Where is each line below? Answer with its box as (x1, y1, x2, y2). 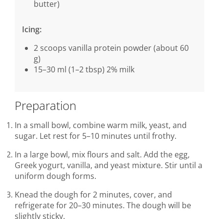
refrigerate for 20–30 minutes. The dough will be (15, 199, 191, 211)
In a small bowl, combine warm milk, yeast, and (15, 119, 187, 131)
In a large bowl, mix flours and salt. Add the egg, (15, 149, 190, 160)
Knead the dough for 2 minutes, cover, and (15, 189, 172, 200)
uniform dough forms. (15, 170, 96, 181)
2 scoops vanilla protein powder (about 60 (34, 42, 189, 53)
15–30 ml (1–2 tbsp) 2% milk (34, 64, 134, 75)
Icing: (22, 23, 42, 35)
